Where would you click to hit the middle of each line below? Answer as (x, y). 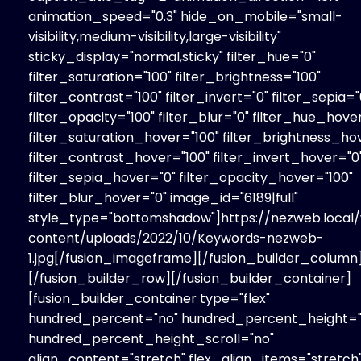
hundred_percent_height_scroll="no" (151, 338)
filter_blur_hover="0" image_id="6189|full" (163, 197)
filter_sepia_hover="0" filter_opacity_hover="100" (191, 177)
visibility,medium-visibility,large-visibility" (155, 36)
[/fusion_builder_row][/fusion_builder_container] (190, 278)
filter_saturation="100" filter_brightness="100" (174, 77)
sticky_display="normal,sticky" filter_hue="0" (172, 56)
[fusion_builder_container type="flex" (149, 298)
